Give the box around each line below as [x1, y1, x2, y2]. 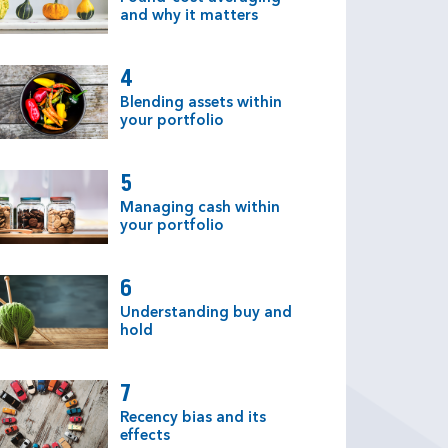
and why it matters [120, 9, 258, 25]
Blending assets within [120, 96, 282, 112]
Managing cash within [120, 201, 280, 217]
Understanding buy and [120, 306, 292, 322]
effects [120, 429, 170, 445]
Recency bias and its [120, 411, 266, 427]
